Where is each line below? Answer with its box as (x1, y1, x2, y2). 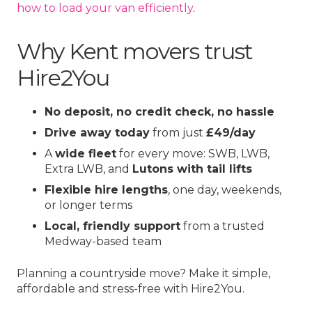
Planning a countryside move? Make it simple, (17, 266, 270, 280)
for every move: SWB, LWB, (116, 146, 270, 160)
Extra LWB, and (45, 162, 132, 175)
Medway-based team (45, 234, 162, 248)
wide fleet (55, 146, 116, 160)
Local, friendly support (45, 219, 180, 233)
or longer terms (45, 198, 132, 212)
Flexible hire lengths (45, 182, 168, 196)
